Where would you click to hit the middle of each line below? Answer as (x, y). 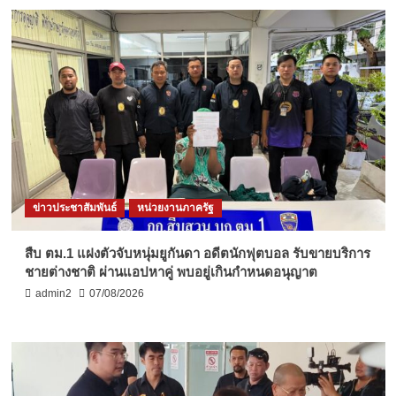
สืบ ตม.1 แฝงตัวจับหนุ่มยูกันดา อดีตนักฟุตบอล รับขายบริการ (197, 254)
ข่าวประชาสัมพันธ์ (74, 208)
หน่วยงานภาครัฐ (175, 208)
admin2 (53, 294)
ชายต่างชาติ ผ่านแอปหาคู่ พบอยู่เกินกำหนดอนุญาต (171, 272)
